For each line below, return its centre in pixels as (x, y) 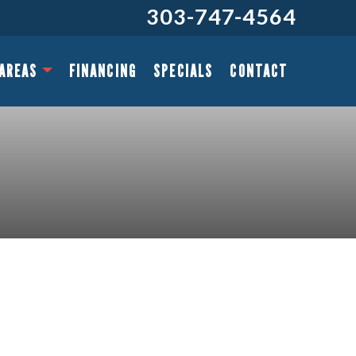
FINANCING (103, 71)
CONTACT (259, 71)
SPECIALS (184, 71)
